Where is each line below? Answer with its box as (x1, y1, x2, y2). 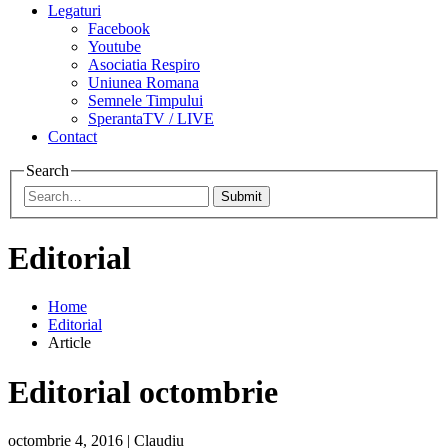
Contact (48, 128, 97, 145)
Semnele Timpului (88, 92, 203, 109)
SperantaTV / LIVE (88, 110, 214, 127)
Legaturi (48, 2, 101, 19)
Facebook (88, 20, 150, 37)
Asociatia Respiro (88, 56, 200, 73)
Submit (221, 188, 262, 204)
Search (26, 162, 69, 179)
